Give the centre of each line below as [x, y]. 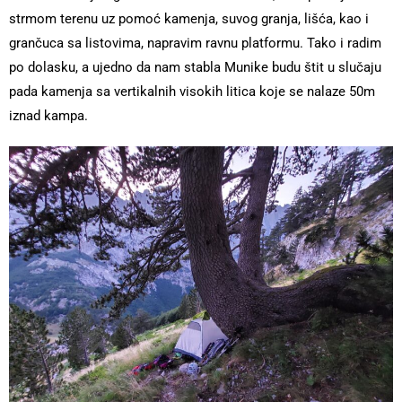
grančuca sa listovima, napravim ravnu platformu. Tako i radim [195, 43]
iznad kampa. [48, 116]
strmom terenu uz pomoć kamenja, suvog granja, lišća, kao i [189, 19]
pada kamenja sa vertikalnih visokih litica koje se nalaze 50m [192, 92]
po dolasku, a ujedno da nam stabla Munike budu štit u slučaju [195, 67]
